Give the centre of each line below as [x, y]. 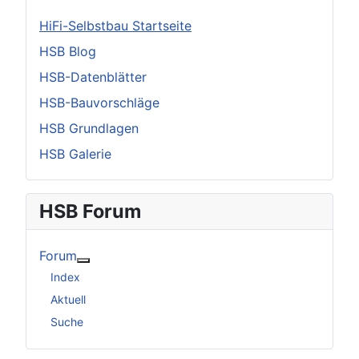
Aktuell [68, 299]
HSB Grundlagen [89, 129]
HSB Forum [90, 212]
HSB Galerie [75, 154]
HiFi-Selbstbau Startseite [115, 26]
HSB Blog [68, 52]
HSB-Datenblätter [93, 77]
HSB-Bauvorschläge [99, 103]
